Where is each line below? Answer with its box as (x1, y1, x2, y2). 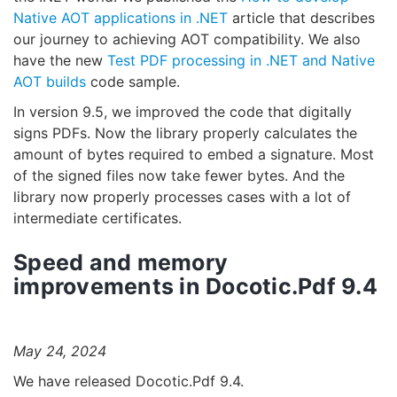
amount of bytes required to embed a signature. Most (13, 145, 374, 164)
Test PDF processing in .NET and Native (107, 51, 375, 70)
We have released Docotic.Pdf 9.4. (13, 372, 244, 391)
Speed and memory (13, 249, 228, 276)
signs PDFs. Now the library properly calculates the (13, 124, 357, 143)
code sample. (86, 73, 180, 91)
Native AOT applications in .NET (13, 9, 228, 27)
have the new (13, 51, 107, 70)
